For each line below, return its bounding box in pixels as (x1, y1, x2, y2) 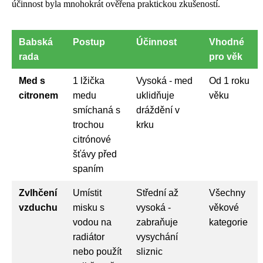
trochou (73, 119, 104, 130)
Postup (73, 36, 105, 47)
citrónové (73, 134, 111, 144)
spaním (73, 163, 103, 174)
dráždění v (136, 104, 180, 115)
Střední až (136, 187, 178, 198)
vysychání (136, 231, 178, 242)
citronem (19, 90, 58, 100)
